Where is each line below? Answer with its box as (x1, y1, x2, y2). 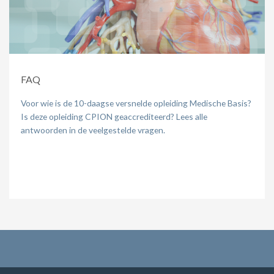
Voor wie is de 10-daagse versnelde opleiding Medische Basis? (21, 97, 251, 108)
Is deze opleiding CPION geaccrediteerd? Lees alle (21, 111, 207, 122)
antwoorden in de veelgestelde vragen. (21, 124, 165, 135)
